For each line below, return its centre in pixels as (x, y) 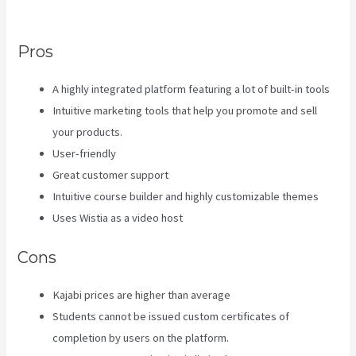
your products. (88, 132)
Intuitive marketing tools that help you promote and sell (185, 111)
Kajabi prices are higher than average (142, 294)
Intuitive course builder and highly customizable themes (186, 197)
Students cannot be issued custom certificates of (171, 316)
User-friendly (85, 154)
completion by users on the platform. (141, 337)
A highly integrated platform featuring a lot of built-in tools (192, 89)
